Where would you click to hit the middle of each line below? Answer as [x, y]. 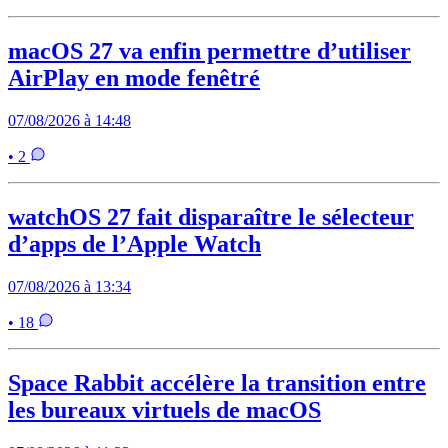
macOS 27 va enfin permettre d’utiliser [209, 51]
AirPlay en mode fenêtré [134, 78]
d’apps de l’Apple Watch [134, 243]
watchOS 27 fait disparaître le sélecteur [211, 216]
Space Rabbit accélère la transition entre [217, 382]
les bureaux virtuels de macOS [164, 409]
